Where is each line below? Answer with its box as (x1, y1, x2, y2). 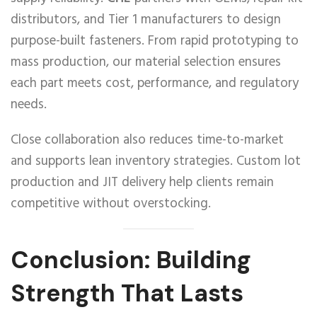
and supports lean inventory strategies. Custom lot (11, 151, 301, 173)
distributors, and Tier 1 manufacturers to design (11, 9, 281, 31)
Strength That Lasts (11, 277, 243, 310)
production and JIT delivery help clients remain (11, 172, 274, 194)
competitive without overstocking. (11, 193, 211, 215)
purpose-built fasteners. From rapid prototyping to (11, 30, 299, 52)
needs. (11, 94, 47, 116)
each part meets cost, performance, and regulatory (11, 73, 299, 95)
